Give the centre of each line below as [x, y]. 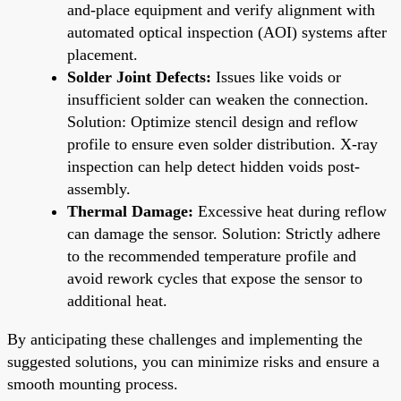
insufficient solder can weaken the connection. [218, 99]
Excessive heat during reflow [290, 211]
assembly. [99, 188]
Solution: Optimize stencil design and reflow [213, 121]
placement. [102, 54]
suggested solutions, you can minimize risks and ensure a [193, 361]
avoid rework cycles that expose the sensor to [215, 278]
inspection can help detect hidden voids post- [213, 166]
